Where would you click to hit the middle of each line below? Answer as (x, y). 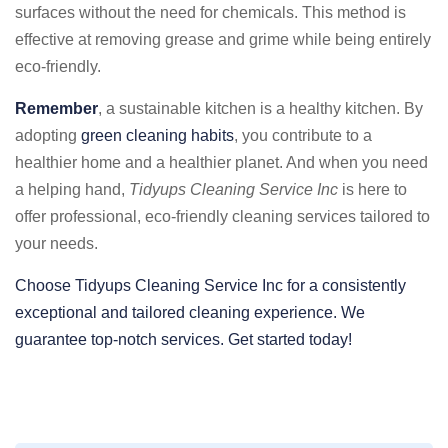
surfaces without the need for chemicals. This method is (210, 12)
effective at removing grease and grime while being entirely (223, 39)
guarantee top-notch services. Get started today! (183, 339)
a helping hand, (72, 189)
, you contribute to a (303, 135)
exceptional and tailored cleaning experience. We (190, 312)
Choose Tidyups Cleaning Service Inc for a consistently (210, 285)
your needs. (56, 243)
